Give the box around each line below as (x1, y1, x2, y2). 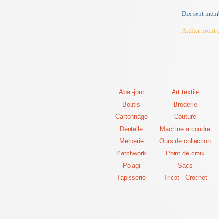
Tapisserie (117, 174, 146, 181)
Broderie (173, 100, 197, 108)
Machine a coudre (160, 125, 210, 132)
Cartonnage (115, 112, 148, 120)
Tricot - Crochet (163, 174, 207, 181)
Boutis (122, 100, 140, 108)
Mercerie (119, 137, 144, 145)
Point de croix (165, 149, 205, 157)
